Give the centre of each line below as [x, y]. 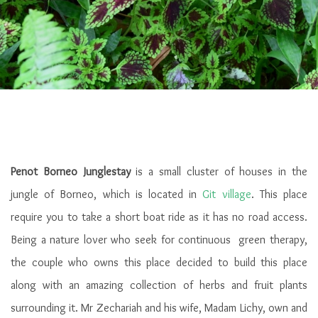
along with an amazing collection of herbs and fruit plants [159, 285]
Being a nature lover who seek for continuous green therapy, [159, 240]
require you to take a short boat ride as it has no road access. [159, 217]
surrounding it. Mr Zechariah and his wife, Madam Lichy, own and [159, 308]
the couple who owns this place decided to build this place [159, 262]
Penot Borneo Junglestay [73, 171]
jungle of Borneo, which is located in [107, 194]
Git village [227, 194]
